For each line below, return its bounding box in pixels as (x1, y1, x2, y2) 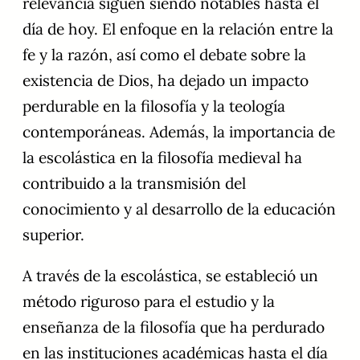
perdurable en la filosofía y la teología (22, 96, 285, 117)
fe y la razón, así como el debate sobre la (22, 45, 306, 65)
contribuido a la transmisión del (22, 174, 246, 194)
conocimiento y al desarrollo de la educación (22, 199, 336, 219)
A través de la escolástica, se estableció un (22, 266, 318, 286)
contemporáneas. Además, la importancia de (22, 122, 335, 142)
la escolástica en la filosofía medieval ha (22, 148, 302, 168)
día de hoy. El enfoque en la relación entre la (22, 19, 333, 39)
